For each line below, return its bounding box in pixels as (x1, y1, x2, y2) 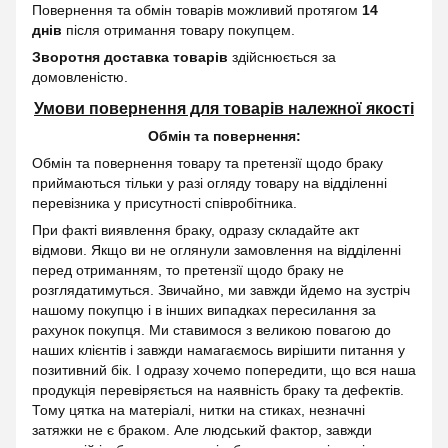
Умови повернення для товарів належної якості (34, 98, 414, 117)
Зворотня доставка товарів (32, 48, 228, 65)
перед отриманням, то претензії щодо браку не (32, 261, 344, 278)
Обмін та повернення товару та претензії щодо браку (32, 154, 383, 171)
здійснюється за (228, 48, 336, 65)
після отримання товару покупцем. (62, 21, 295, 38)
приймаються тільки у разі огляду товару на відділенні (32, 174, 387, 191)
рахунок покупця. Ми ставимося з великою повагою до (32, 321, 391, 338)
